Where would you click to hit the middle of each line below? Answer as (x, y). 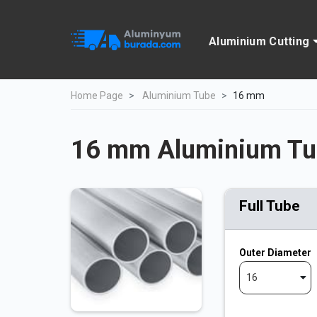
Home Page (97, 96)
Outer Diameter (275, 253)
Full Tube (270, 206)
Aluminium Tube (179, 96)
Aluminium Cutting (259, 41)
